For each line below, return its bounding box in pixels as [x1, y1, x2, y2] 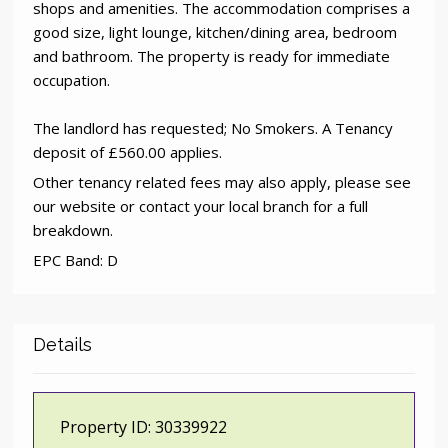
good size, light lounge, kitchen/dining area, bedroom [33, 22, 398, 43]
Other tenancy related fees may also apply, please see [33, 172, 412, 193]
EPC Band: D [33, 250, 119, 271]
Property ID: [60, 416, 152, 439]
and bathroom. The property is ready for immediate [33, 46, 391, 67]
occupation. [33, 70, 111, 91]
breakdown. [33, 220, 114, 241]
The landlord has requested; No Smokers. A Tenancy [33, 118, 394, 139]
